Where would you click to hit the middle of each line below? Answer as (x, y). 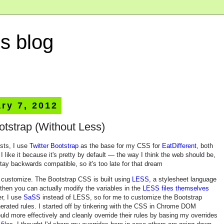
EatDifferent (179, 145)
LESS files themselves (176, 188)
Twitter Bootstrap (54, 145)
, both (205, 145)
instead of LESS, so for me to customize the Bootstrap (121, 197)
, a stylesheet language (183, 179)
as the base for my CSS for (120, 145)
